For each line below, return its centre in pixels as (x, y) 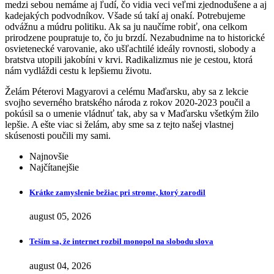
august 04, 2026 (60, 265)
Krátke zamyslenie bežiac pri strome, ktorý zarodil (117, 192)
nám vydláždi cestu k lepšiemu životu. (78, 70)
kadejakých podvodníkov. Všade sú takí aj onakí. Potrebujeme (125, 15)
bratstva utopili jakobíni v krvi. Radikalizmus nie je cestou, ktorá (129, 59)
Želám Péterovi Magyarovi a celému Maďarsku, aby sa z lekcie (127, 91)
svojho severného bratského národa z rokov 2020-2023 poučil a (128, 102)
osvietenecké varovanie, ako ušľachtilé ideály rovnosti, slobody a (130, 48)
